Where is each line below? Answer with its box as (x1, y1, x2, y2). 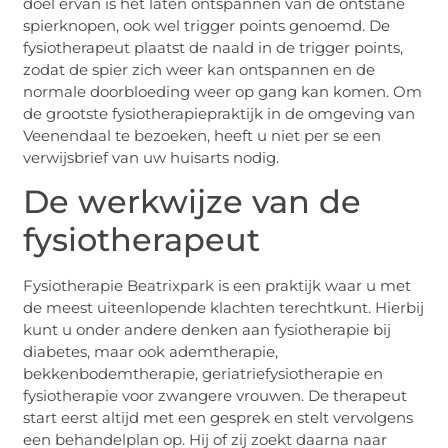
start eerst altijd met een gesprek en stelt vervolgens (23, 407, 414, 427)
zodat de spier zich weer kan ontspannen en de (23, 59, 376, 79)
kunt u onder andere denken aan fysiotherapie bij (23, 319, 392, 339)
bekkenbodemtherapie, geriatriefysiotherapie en (23, 363, 384, 383)
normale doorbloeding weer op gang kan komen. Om (23, 81, 423, 101)
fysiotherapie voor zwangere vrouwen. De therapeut (23, 385, 408, 405)
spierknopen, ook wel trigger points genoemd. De (23, 15, 391, 35)
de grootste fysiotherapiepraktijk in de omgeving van (23, 103, 416, 123)
